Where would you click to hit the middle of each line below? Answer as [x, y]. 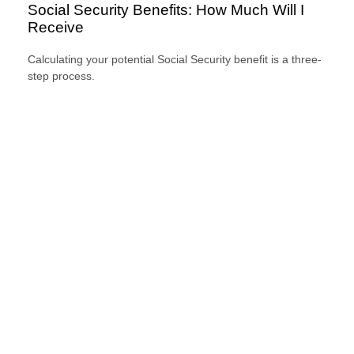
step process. [61, 75]
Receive [56, 28]
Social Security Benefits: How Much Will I [166, 10]
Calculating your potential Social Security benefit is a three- [175, 59]
